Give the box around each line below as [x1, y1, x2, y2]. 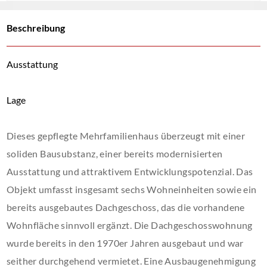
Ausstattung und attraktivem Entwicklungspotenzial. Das [7, 166, 253, 177]
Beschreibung [7, 22, 65, 33]
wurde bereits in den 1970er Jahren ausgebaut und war [7, 237, 244, 249]
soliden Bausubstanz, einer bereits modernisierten [7, 148, 223, 159]
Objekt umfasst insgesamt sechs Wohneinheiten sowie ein [7, 184, 257, 195]
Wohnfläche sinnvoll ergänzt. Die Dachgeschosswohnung [7, 219, 253, 231]
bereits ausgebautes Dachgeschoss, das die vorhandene [7, 201, 245, 213]
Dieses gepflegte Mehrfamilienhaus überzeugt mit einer [7, 130, 246, 141]
